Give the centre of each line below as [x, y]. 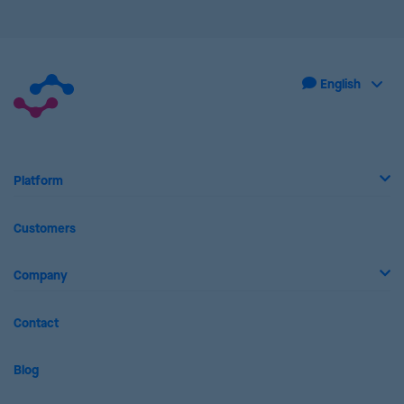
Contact [36, 324]
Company [41, 276]
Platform [38, 182]
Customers [45, 230]
